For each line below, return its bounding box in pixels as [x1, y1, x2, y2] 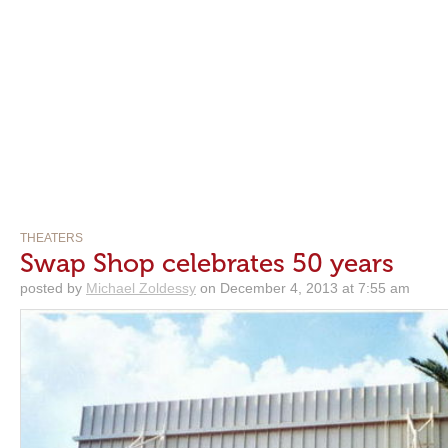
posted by [20, 280, 86, 296]
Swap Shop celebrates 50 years [20, 248, 394, 279]
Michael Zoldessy [86, 280, 196, 296]
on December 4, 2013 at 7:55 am [196, 280, 410, 296]
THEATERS [20, 231, 83, 245]
